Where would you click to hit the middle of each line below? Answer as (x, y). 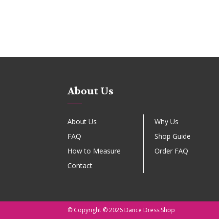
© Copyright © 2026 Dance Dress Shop (121, 210)
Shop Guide (172, 136)
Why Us (166, 121)
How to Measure (94, 151)
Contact (80, 165)
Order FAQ (171, 151)
